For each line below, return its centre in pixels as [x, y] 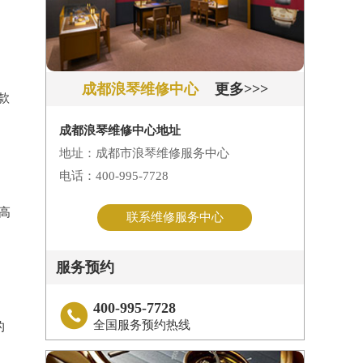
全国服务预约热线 [141, 325]
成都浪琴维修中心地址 [120, 131]
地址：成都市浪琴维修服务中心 [144, 154]
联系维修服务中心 [175, 218]
